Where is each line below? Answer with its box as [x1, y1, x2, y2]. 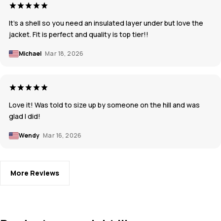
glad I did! [9, 111, 40, 121]
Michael [19, 49, 42, 58]
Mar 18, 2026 [45, 49, 84, 58]
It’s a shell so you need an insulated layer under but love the [9, 18, 203, 28]
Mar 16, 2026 [43, 131, 82, 140]
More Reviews [10, 168, 59, 178]
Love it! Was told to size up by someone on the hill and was [9, 100, 200, 110]
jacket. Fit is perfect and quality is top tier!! [9, 30, 148, 39]
